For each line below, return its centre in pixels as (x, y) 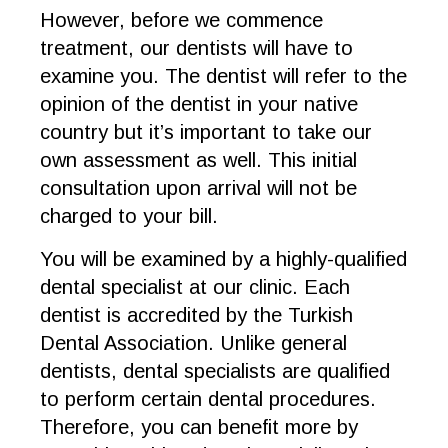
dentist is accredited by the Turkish (196, 315)
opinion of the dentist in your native (199, 104)
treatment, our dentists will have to (196, 48)
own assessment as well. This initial (198, 160)
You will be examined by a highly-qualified (223, 259)
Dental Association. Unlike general (193, 343)
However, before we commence (181, 20)
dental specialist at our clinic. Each (195, 287)
